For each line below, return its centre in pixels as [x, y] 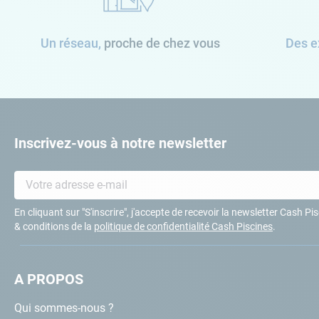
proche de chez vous [162, 43]
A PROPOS [49, 279]
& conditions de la [54, 226]
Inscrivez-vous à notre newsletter [120, 143]
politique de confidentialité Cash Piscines [183, 226]
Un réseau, [72, 43]
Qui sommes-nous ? [64, 308]
